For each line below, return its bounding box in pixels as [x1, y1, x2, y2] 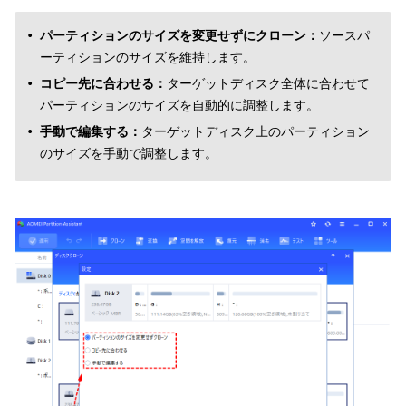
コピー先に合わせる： [40, 74, 167, 92]
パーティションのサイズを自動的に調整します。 [40, 96, 319, 113]
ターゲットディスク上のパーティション [141, 122, 370, 140]
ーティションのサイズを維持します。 [40, 48, 256, 65]
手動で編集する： [40, 122, 141, 140]
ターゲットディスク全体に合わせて [167, 74, 370, 92]
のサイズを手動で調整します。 [40, 144, 217, 161]
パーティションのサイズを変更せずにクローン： [40, 26, 319, 43]
